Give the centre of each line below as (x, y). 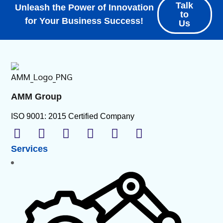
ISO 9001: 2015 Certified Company (73, 116)
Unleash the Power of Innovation (84, 7)
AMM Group (37, 96)
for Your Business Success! (84, 21)
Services (30, 149)
